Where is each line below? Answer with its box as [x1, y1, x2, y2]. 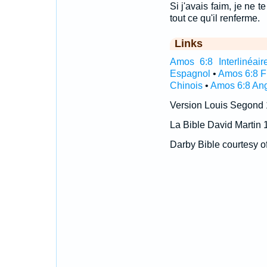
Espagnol [169, 69, 210, 79]
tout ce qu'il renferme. [169, 13, 260, 23]
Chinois [169, 80, 203, 91]
